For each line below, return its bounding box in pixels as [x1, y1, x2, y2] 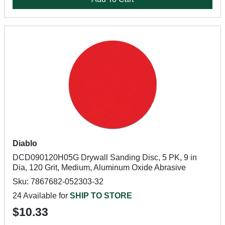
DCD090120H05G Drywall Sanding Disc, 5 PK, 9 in [13, 153, 197, 162]
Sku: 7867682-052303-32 [13, 177, 103, 186]
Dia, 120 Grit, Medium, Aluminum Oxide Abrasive [13, 163, 186, 172]
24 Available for [13, 191, 70, 200]
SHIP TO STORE [70, 191, 132, 200]
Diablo [13, 139, 37, 148]
